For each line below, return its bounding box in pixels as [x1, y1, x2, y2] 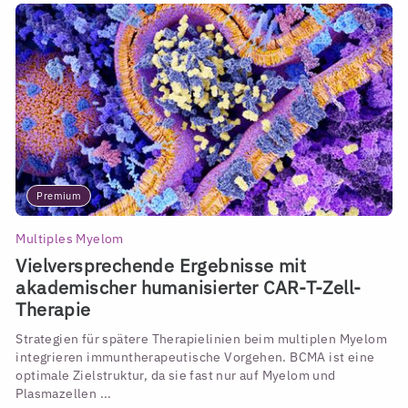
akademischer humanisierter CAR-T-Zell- [15, 275, 362, 299]
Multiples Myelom [15, 230, 124, 248]
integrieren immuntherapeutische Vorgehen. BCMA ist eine [15, 348, 375, 365]
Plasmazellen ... [15, 384, 112, 402]
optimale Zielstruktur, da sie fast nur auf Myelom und [15, 366, 336, 383]
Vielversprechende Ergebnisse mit [15, 253, 307, 277]
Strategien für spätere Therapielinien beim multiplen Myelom [15, 330, 388, 347]
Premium [36, 189, 82, 202]
